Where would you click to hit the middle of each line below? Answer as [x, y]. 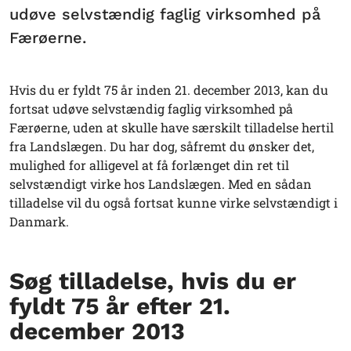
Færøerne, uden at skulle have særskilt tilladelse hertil [172, 127]
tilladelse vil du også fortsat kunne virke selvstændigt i [174, 202]
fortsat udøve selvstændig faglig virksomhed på [151, 108]
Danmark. [39, 221]
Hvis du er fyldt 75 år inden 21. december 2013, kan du [169, 89]
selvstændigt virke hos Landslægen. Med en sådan [161, 183]
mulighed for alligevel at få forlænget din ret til [149, 165]
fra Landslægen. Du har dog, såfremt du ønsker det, [162, 146]
